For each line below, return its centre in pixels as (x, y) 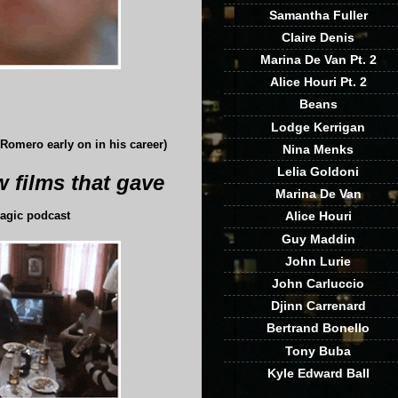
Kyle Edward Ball (318, 373)
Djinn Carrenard (318, 306)
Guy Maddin (318, 239)
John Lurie (318, 261)
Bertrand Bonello (318, 328)
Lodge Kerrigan (318, 127)
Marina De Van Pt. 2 (318, 60)
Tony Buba (318, 350)
